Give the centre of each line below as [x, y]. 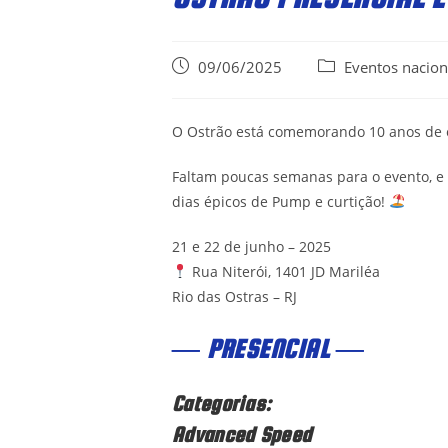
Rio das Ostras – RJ [234, 296]
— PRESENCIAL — [268, 348]
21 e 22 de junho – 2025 [251, 246]
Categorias [218, 402]
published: [207, 87]
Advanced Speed [242, 433]
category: [347, 87]
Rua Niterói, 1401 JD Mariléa [283, 271]
